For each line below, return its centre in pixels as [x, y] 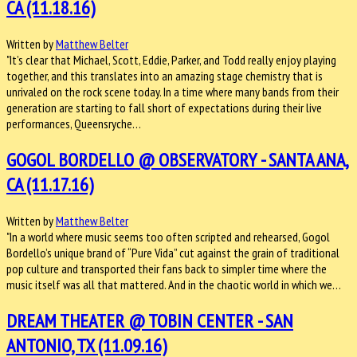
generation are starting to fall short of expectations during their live [164, 107]
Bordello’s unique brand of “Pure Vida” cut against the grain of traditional [173, 252]
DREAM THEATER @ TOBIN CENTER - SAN [150, 320]
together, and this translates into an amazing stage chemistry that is [165, 75]
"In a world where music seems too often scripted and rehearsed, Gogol [168, 236]
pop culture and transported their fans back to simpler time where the [167, 268]
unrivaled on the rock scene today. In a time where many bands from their [173, 91]
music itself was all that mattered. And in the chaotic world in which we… [174, 284]
